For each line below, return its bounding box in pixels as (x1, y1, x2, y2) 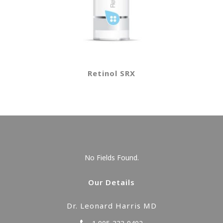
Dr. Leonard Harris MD (66, 201, 157, 211)
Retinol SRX (88, 68, 135, 79)
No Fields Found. (84, 153, 139, 163)
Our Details (88, 177, 135, 188)
